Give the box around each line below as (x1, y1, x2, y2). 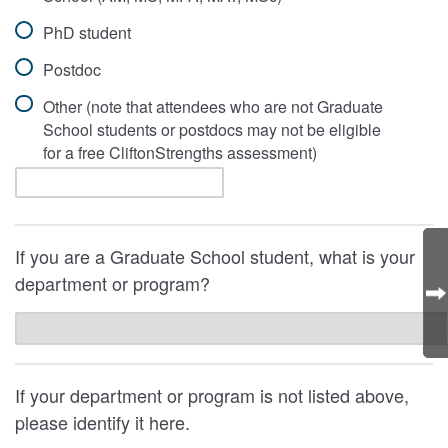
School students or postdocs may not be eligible (42, 117, 381, 141)
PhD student (42, 21, 131, 45)
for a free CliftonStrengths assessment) (42, 140, 317, 164)
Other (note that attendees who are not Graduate (42, 94, 383, 118)
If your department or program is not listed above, (15, 382, 409, 409)
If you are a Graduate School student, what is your (15, 243, 415, 270)
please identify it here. (15, 409, 190, 436)
